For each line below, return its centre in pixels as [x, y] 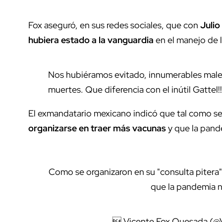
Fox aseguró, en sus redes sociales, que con [114, 25]
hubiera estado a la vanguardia [91, 40]
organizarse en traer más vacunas [97, 128]
